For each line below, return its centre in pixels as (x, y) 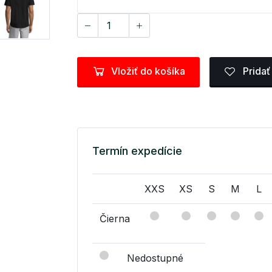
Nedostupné (155, 258)
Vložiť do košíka (148, 71)
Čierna (115, 218)
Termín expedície (137, 151)
